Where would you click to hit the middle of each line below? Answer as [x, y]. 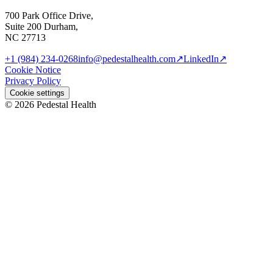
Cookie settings [37, 93]
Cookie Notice [33, 69]
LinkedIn [201, 58]
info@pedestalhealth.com [127, 58]
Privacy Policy [33, 80]
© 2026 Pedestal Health [51, 104]
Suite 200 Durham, [41, 26]
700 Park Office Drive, [49, 15]
